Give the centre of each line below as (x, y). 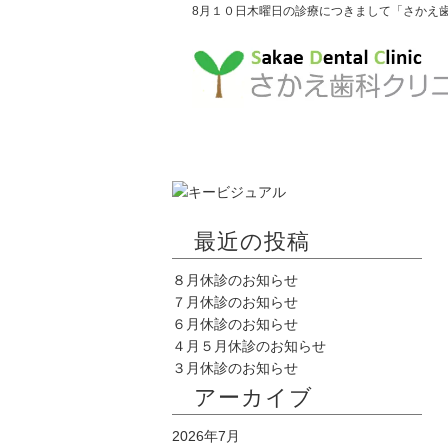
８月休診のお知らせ (235, 280)
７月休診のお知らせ (235, 302)
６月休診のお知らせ (235, 324)
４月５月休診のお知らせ (249, 346)
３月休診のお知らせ (235, 368)
